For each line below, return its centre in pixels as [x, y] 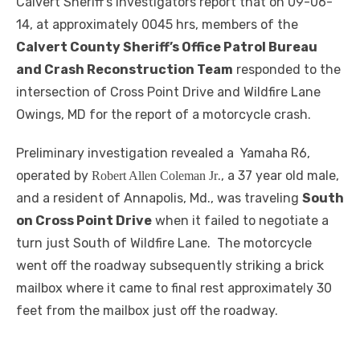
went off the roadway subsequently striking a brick [170, 266]
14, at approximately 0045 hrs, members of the [157, 25]
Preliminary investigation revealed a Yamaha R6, [163, 153]
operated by [54, 176]
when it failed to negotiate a [240, 221]
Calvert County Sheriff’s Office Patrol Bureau [167, 47]
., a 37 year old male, [278, 176]
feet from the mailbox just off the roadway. [147, 311]
